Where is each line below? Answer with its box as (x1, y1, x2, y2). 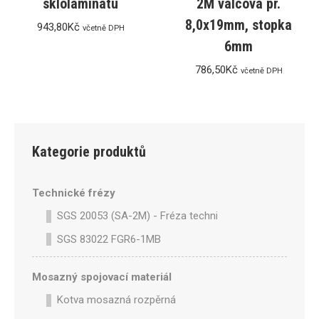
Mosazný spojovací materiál (32, 271, 172, 284)
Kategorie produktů (32, 143, 146, 160)
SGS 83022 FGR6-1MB (57, 232, 161, 246)
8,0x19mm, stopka (185, 16, 292, 33)
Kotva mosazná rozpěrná (57, 293, 176, 307)
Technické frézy (32, 187, 115, 199)
